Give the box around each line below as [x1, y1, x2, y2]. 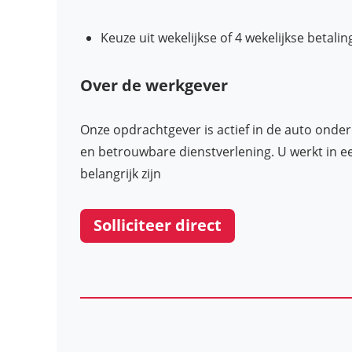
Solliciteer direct [93, 214, 222, 236]
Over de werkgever [80, 74, 228, 96]
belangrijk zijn [80, 164, 161, 182]
